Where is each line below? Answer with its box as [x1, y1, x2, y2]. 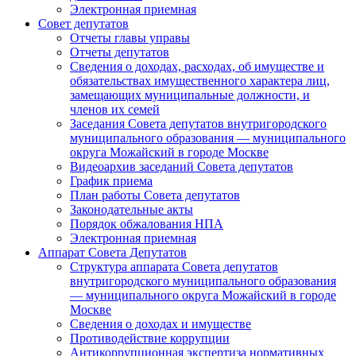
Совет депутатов [38, 16, 129, 30]
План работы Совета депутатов [70, 188, 240, 202]
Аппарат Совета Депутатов [38, 245, 187, 259]
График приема [70, 173, 153, 188]
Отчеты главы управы [70, 30, 190, 44]
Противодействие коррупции [70, 331, 230, 345]
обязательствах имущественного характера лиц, [70, 73, 330, 87]
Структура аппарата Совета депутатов [70, 259, 278, 273]
